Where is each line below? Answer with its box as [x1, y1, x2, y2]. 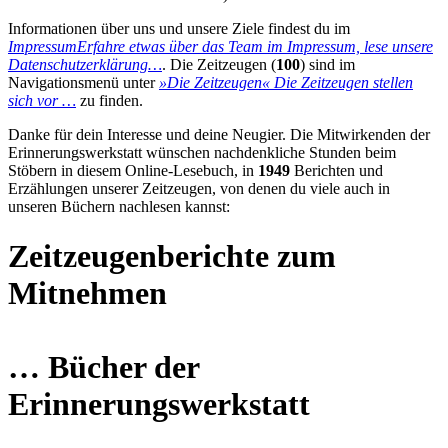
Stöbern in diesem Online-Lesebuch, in [8, 162, 258, 180]
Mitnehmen [8, 274, 167, 311]
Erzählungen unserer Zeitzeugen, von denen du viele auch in [8, 180, 390, 198]
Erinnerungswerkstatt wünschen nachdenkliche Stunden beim [8, 144, 396, 162]
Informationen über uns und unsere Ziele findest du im [8, 20, 350, 38]
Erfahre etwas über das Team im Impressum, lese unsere [77, 38, 433, 56]
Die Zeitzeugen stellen [274, 74, 413, 92]
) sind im [300, 56, 355, 74]
